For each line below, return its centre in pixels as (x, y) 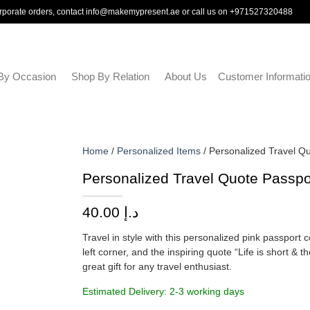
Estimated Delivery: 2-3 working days (163, 291)
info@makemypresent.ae (133, 12)
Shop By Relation (110, 76)
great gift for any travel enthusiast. (157, 267)
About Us (185, 76)
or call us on (205, 12)
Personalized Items (159, 151)
